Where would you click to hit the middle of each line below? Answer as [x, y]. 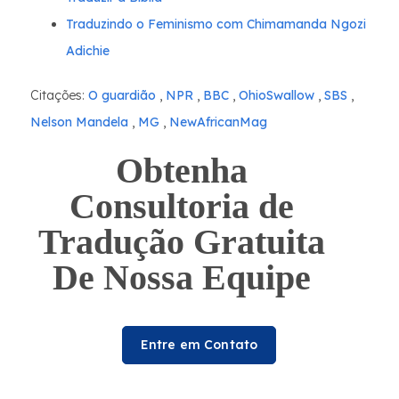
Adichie [88, 51]
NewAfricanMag [216, 122]
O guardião [120, 95]
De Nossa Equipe [181, 277]
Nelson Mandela [79, 122]
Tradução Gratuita [181, 242]
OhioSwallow [275, 95]
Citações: [57, 95]
